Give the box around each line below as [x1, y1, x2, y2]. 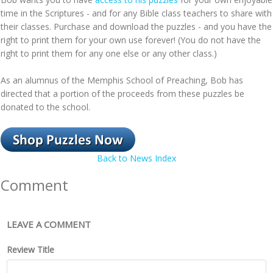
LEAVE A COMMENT [7, 218, 91, 231]
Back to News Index [97, 152, 176, 165]
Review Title [7, 244, 54, 256]
